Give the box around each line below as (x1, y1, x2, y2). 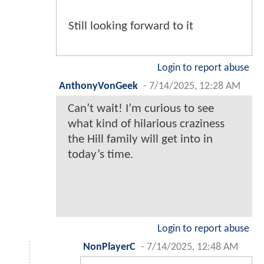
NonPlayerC (83, 242, 136, 252)
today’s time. (68, 148, 133, 161)
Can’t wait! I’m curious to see (68, 102, 214, 115)
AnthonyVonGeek (59, 81, 138, 91)
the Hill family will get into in (68, 133, 213, 146)
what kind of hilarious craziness (68, 117, 225, 130)
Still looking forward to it (68, 19, 193, 32)
